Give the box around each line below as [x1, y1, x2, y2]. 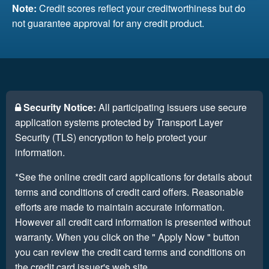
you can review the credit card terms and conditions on [15, 245, 246, 259]
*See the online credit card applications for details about [15, 170, 252, 184]
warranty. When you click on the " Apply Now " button [15, 230, 240, 244]
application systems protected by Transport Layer [15, 115, 223, 130]
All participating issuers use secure [96, 100, 247, 115]
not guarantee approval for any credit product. [12, 16, 204, 31]
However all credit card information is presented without [15, 215, 250, 229]
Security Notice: [23, 100, 96, 115]
